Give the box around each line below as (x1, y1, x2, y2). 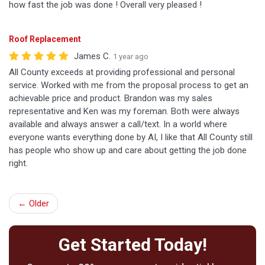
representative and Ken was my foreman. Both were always (9, 106, 240, 117)
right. (9, 158, 28, 169)
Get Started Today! (58, 234, 207, 255)
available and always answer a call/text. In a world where (9, 119, 227, 130)
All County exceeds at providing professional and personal (9, 67, 235, 77)
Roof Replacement (9, 34, 81, 44)
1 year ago (113, 52, 148, 61)
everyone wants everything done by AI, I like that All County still (9, 132, 253, 143)
